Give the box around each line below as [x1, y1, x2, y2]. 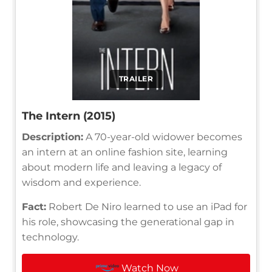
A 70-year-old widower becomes [83, 131, 242, 143]
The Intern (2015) [22, 109, 115, 123]
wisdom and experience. [22, 176, 141, 188]
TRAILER [118, 73, 154, 83]
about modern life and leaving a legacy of [22, 161, 222, 173]
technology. [22, 231, 79, 243]
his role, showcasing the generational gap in [22, 216, 234, 228]
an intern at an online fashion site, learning [22, 146, 228, 158]
